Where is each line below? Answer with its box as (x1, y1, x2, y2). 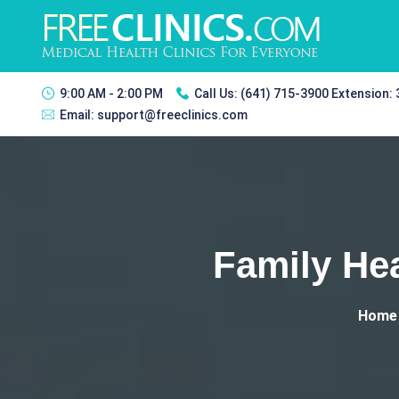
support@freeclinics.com (97, 108, 248, 122)
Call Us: (194, 86, 240, 101)
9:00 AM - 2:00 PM (60, 86, 163, 101)
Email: (60, 108, 97, 122)
